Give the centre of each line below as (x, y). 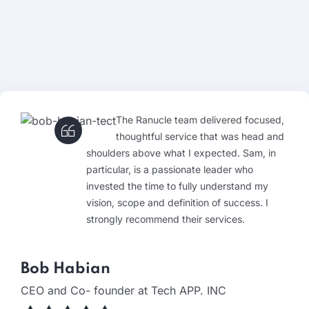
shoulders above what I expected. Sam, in (181, 152)
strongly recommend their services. (166, 219)
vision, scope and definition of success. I (177, 202)
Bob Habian (66, 269)
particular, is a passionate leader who (170, 169)
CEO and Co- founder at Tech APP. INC (123, 290)
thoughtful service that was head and (200, 136)
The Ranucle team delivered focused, (200, 119)
